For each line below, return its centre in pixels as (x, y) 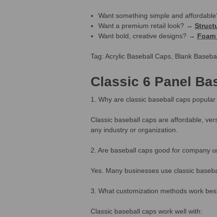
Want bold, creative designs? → (148, 36)
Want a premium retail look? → (147, 25)
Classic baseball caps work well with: (147, 211)
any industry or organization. (134, 130)
